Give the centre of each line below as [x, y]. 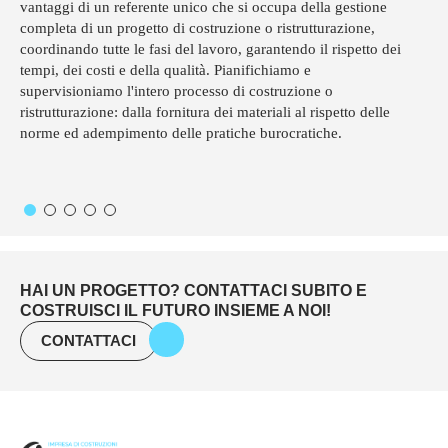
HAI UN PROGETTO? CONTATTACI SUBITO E [193, 290]
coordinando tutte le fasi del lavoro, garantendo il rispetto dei [210, 48]
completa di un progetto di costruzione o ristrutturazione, [197, 27]
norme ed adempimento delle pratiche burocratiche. [181, 132]
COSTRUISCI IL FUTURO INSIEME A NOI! [175, 310]
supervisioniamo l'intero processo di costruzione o [176, 90]
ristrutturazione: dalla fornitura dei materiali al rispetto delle [205, 111]
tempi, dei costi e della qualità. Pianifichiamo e [165, 69]
